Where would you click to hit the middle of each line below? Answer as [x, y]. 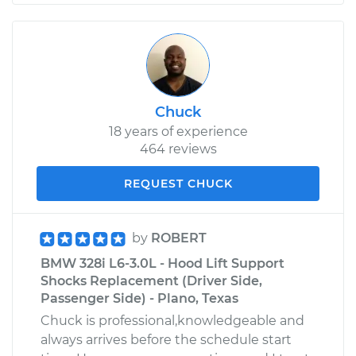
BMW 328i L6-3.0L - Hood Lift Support [163, 263]
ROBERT [179, 238]
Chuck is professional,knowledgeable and [172, 320]
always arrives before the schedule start [166, 339]
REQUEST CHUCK [178, 183]
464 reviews [178, 149]
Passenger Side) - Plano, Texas [139, 298]
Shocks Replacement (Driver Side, [151, 281]
